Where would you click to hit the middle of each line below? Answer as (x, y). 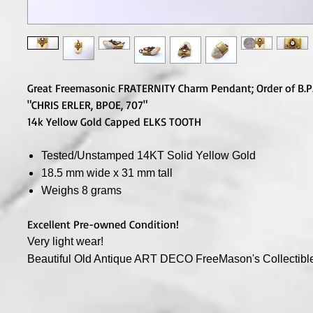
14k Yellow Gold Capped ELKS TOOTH (114, 122)
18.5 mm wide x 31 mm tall (107, 173)
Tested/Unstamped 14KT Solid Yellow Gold (148, 156)
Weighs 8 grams (81, 191)
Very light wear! (65, 242)
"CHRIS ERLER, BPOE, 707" (87, 105)
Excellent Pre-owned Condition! (103, 225)
